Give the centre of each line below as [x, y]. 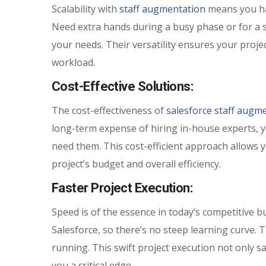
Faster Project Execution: [123, 188]
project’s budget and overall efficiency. [136, 164]
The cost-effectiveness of [109, 110]
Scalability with [85, 9]
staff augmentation [162, 9]
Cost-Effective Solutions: [124, 86]
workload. [73, 62]
